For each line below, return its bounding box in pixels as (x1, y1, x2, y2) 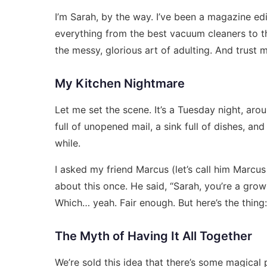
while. (55, 136, 80, 149)
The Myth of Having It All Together (55, 228, 252, 243)
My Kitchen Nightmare (55, 76, 185, 91)
